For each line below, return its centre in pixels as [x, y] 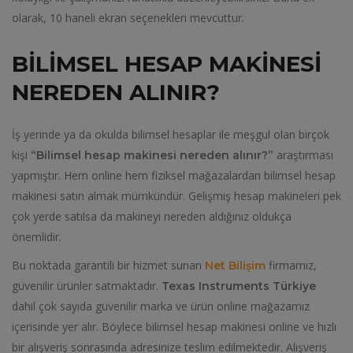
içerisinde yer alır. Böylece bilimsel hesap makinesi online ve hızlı [174, 327]
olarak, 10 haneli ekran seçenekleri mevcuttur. [128, 18]
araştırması [305, 155]
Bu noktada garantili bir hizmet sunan [108, 265]
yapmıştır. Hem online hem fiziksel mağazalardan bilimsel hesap [174, 175]
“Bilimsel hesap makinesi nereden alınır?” [152, 155]
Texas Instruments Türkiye [237, 286]
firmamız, [291, 265]
